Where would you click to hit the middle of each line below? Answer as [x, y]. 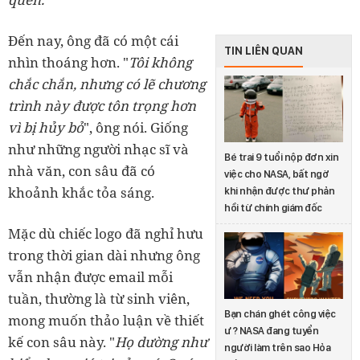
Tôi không [160, 62]
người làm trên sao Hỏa [277, 348]
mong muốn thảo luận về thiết [106, 320]
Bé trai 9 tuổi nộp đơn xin [281, 157]
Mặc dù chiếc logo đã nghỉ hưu [106, 233]
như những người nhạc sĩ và [98, 149]
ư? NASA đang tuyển [271, 331]
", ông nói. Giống [136, 127]
